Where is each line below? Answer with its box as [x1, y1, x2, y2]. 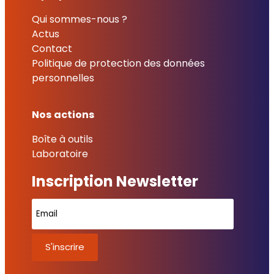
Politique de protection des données [32, 56, 205, 70]
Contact [32, 41, 72, 56]
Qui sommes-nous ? [32, 12, 127, 26]
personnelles [32, 70, 94, 85]
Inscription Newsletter [32, 171, 198, 192]
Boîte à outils [32, 132, 93, 147]
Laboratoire [32, 147, 88, 161]
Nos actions [32, 107, 95, 122]
